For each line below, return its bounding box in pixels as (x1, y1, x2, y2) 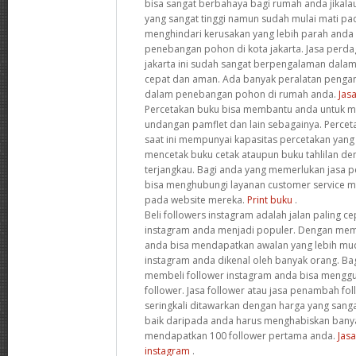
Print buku (247, 192, 292, 207)
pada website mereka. (145, 192, 247, 207)
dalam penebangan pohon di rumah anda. (145, 87, 339, 101)
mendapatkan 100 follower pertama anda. (145, 328, 338, 342)
